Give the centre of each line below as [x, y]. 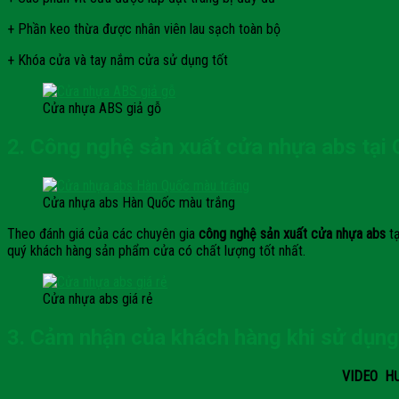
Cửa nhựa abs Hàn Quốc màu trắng [139, 203]
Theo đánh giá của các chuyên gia [103, 234]
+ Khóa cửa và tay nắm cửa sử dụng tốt [118, 61]
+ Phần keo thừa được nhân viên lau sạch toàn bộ [144, 29]
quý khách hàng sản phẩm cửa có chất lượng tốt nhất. [156, 251]
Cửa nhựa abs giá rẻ [98, 299]
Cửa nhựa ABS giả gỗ [102, 109]
